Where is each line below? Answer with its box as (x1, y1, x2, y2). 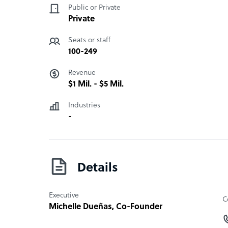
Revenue (68, 69, 96, 77)
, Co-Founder (112, 202, 162, 212)
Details (77, 161, 118, 175)
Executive (49, 191, 79, 199)
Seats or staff (68, 36, 110, 44)
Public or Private (68, 4, 121, 12)
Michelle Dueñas (49, 202, 112, 212)
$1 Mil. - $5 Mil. (68, 79, 124, 89)
